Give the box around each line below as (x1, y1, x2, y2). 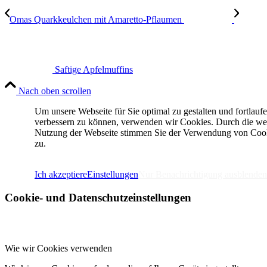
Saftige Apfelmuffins (55, 64, 133, 75)
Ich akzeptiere (35, 169, 87, 180)
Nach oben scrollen (18, 86, 91, 97)
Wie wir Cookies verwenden (5, 243, 112, 253)
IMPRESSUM (35, 149, 94, 160)
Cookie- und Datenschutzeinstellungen (5, 191, 191, 204)
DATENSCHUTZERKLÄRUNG (96, 149, 233, 160)
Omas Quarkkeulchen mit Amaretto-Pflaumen (10, 14, 182, 25)
